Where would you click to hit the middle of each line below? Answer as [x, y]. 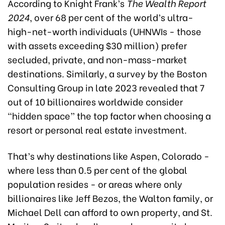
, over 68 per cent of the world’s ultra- [111, 17]
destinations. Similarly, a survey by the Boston [107, 73]
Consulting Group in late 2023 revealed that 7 [106, 87]
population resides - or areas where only [95, 184]
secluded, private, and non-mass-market [97, 59]
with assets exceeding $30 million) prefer [97, 45]
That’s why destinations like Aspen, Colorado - [108, 155]
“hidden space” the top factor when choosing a [109, 115]
